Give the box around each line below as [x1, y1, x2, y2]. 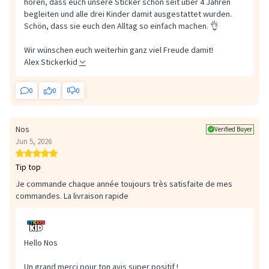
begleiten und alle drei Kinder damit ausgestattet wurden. [24, 8, 232, 19]
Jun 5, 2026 [16, 136, 52, 147]
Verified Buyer [214, 124, 252, 133]
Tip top [16, 162, 41, 172]
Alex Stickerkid [24, 56, 77, 67]
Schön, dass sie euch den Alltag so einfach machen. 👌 [24, 20, 219, 31]
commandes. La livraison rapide [16, 190, 128, 201]
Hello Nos [24, 237, 58, 248]
